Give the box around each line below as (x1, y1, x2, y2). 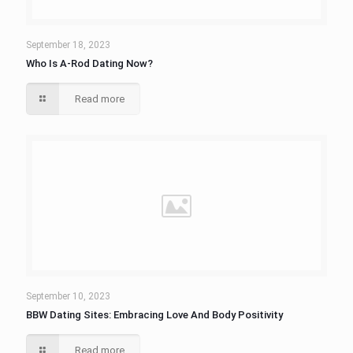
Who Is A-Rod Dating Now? (26, 58, 153, 69)
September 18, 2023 (26, 39, 110, 50)
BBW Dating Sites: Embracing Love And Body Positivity (26, 309, 283, 321)
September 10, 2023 (26, 291, 110, 302)
